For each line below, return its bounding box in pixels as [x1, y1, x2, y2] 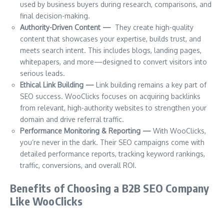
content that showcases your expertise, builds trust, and [20, 34, 201, 43]
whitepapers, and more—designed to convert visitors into [20, 57, 207, 66]
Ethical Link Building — [20, 80, 96, 89]
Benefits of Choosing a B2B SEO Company [10, 181, 209, 195]
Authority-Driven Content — [20, 23, 115, 31]
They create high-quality [115, 23, 193, 31]
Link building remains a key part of [96, 80, 206, 89]
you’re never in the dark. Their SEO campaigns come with [20, 138, 204, 146]
